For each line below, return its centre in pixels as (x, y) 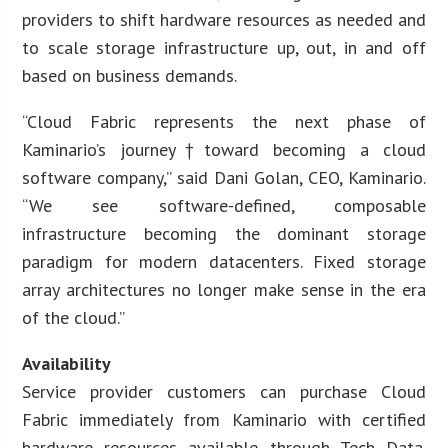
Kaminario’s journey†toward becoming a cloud (224, 149)
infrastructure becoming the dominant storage (224, 233)
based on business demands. (130, 75)
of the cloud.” (74, 317)
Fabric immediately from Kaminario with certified (224, 419)
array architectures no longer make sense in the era (224, 289)
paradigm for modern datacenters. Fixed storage (224, 261)
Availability (67, 363)
